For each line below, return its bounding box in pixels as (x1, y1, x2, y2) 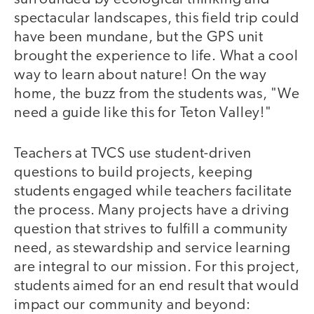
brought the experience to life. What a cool (14, 48, 299, 64)
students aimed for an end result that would (14, 279, 299, 294)
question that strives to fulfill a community (14, 222, 289, 238)
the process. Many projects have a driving (14, 203, 289, 219)
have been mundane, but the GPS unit (14, 29, 264, 45)
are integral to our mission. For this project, (14, 260, 300, 275)
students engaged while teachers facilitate (14, 184, 292, 200)
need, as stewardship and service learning (14, 241, 291, 257)
